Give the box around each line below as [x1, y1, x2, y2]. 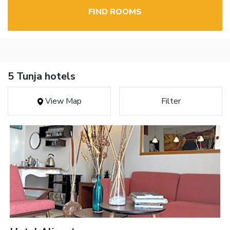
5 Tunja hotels [8, 69, 75, 84]
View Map [43, 95, 82, 107]
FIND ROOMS [88, 6, 142, 18]
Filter [161, 95, 181, 107]
